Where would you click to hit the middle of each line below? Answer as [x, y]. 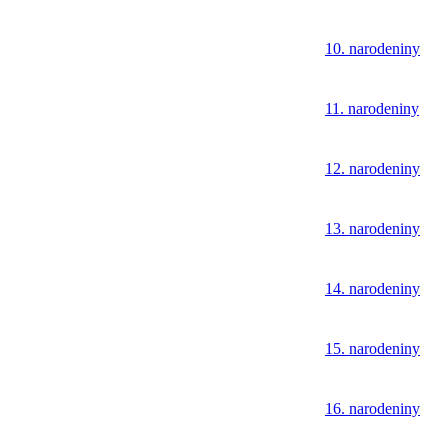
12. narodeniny [372, 169]
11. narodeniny [372, 109]
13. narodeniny [372, 229]
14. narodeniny [372, 289]
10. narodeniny [372, 49]
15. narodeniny [372, 349]
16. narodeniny [372, 409]
